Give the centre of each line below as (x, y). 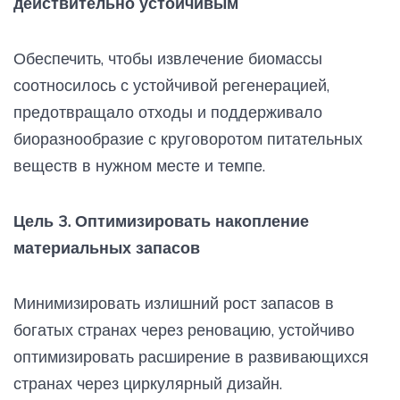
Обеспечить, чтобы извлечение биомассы (168, 59)
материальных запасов (107, 248)
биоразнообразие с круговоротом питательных (188, 139)
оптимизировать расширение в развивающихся (191, 357)
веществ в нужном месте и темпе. (139, 166)
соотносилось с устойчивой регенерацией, (171, 86)
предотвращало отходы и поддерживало (168, 112)
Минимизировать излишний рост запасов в (174, 304)
